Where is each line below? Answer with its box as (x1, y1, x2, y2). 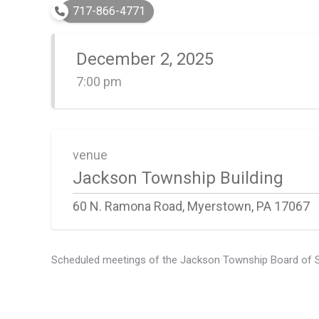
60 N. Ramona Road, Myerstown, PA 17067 (73, 199, 310, 214)
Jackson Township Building (73, 168, 283, 188)
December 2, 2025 (76, 49, 214, 69)
